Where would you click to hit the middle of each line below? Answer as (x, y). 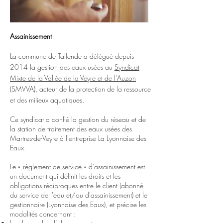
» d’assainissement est (114, 167)
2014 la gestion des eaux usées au (62, 67)
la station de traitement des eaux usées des (71, 129)
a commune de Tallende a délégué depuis (73, 56)
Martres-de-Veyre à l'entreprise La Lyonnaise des (78, 138)
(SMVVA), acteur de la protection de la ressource (80, 89)
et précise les (128, 204)
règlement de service (52, 167)
